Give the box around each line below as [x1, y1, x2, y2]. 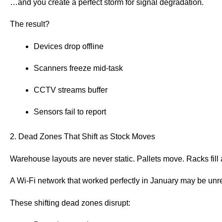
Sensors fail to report [34, 108, 106, 116]
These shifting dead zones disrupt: [10, 198, 130, 207]
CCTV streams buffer [34, 86, 108, 94]
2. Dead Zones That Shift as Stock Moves [10, 132, 155, 141]
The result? [10, 20, 50, 29]
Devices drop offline [34, 42, 104, 51]
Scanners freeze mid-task [34, 63, 123, 72]
